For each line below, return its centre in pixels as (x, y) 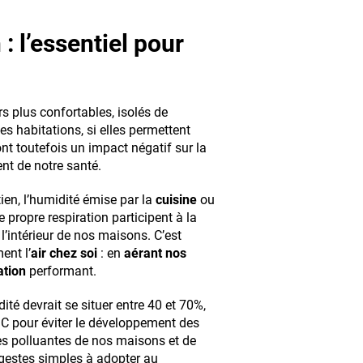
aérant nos (155, 253)
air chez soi (64, 253)
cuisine (176, 199)
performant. (61, 271)
